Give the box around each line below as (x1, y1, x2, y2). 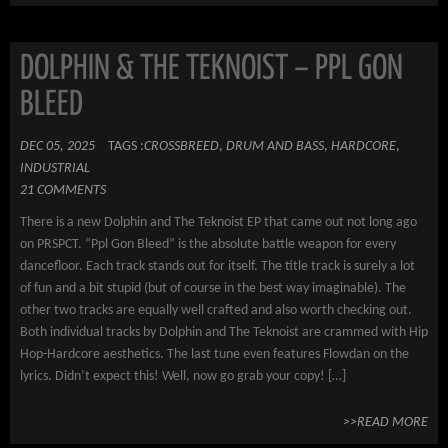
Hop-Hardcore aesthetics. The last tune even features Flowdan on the (20, 347, 409, 362)
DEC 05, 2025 (20, 139, 95, 154)
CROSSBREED (144, 139, 219, 154)
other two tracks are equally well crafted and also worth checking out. (20, 303, 412, 318)
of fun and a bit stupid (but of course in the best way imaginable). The (20, 281, 406, 296)
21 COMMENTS (20, 183, 106, 198)
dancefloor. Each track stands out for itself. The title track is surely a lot (20, 259, 415, 274)
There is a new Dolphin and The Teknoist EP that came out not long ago (20, 215, 417, 230)
